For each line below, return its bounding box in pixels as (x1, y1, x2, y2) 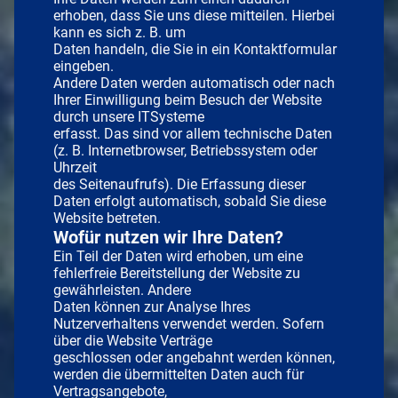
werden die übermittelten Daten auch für (53, 365, 304, 383)
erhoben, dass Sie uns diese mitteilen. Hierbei (53, 6, 335, 24)
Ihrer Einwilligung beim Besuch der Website (53, 91, 322, 108)
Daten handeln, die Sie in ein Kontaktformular (53, 40, 337, 58)
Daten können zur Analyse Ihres (53, 298, 251, 315)
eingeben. (53, 57, 114, 75)
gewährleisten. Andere (53, 281, 191, 298)
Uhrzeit (53, 158, 97, 176)
